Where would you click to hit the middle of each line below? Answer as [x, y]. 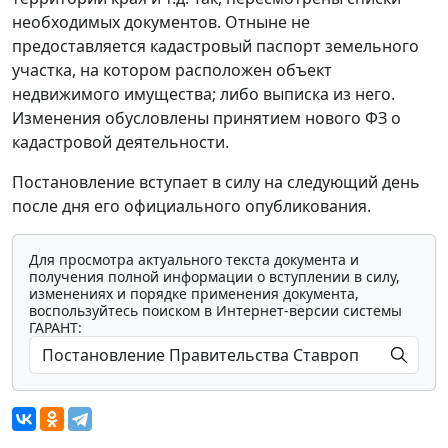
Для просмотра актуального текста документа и [194, 259]
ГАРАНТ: [55, 327]
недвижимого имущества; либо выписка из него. [203, 93]
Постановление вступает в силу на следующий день [216, 181]
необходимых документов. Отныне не [161, 21]
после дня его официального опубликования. [191, 205]
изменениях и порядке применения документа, [194, 293]
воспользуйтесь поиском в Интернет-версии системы [215, 310]
